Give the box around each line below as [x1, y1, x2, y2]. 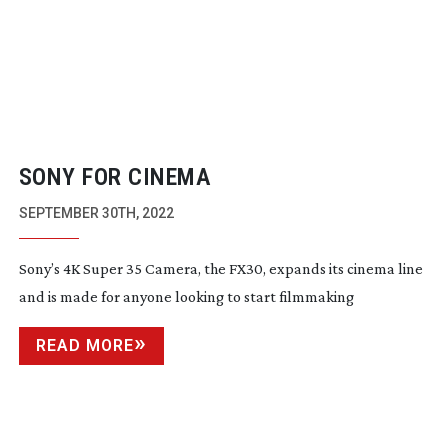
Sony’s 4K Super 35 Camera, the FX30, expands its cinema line [18, 260, 423, 278]
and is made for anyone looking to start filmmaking [18, 288, 354, 306]
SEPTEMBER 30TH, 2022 [18, 205, 174, 222]
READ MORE [35, 336, 134, 356]
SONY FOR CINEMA [18, 163, 212, 192]
